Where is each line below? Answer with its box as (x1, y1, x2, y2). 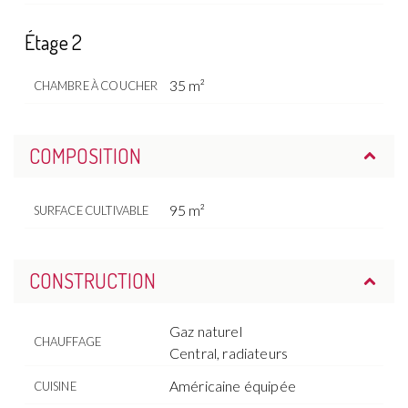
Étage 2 (25, 28, 83, 55)
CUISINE (33, 378, 76, 393)
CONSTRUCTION (28, 268, 156, 294)
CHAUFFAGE (33, 333, 102, 349)
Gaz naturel (169, 321, 242, 340)
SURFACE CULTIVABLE (33, 203, 149, 219)
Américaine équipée (169, 376, 296, 394)
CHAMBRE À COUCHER (33, 77, 158, 93)
